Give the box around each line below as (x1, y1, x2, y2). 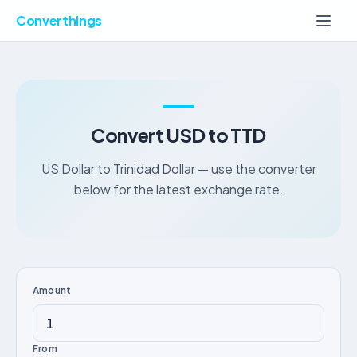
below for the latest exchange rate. (73, 181, 284, 198)
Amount (33, 284, 72, 296)
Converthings (16, 12, 103, 29)
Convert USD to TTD (91, 123, 266, 147)
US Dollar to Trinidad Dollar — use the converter (41, 160, 316, 177)
